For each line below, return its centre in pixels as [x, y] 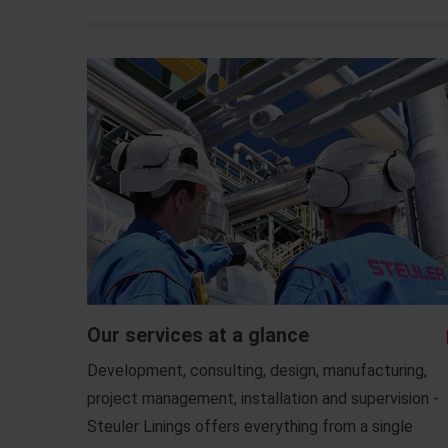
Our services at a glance [198, 334]
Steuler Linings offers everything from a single [250, 426]
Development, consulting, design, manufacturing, [257, 370]
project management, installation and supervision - [263, 398]
